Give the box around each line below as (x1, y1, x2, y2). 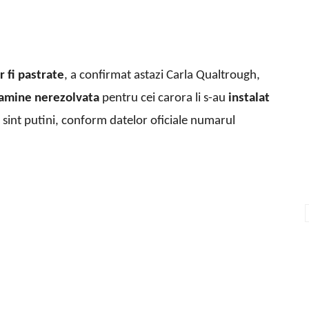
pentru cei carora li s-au (99, 92, 228, 106)
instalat (228, 92, 270, 106)
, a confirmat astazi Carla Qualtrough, (64, 69, 260, 83)
